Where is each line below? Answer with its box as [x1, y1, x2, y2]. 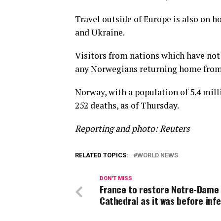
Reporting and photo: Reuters [75, 123, 190, 134]
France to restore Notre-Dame [100, 182, 219, 196]
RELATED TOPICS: [75, 151, 128, 159]
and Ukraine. [75, 27, 125, 38]
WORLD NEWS [137, 151, 178, 159]
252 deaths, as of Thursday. [75, 100, 179, 111]
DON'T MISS [100, 175, 132, 182]
